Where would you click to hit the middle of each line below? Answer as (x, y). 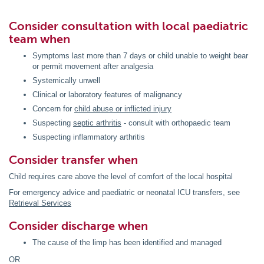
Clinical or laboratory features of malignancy (107, 95)
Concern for (53, 109)
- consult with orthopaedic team (176, 123)
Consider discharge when (78, 226)
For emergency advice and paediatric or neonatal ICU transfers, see (124, 193)
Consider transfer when (73, 160)
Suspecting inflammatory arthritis (89, 137)
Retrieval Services (40, 203)
